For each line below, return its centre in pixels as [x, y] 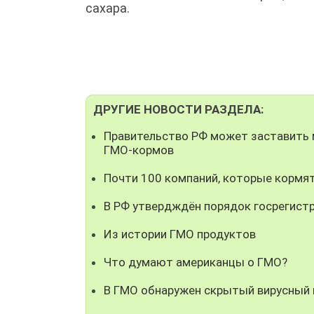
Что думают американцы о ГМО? [196, 262]
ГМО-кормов [139, 150]
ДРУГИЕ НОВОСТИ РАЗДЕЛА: [178, 109]
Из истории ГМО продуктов [180, 234]
